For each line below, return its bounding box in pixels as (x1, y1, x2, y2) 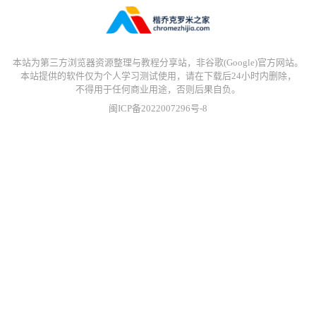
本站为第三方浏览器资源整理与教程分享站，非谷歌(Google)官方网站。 (13, 56, 303, 68)
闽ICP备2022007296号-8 (109, 103, 207, 114)
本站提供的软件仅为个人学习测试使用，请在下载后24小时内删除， (20, 70, 296, 81)
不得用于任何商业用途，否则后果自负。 (75, 83, 241, 95)
